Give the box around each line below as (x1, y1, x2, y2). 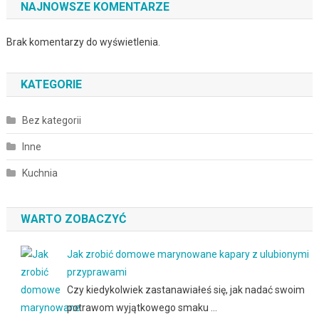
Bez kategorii (21, 114, 81, 126)
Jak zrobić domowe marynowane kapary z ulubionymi (66, 248, 309, 260)
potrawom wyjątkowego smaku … (66, 301, 217, 313)
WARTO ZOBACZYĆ (20, 211, 126, 226)
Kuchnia (21, 167, 58, 179)
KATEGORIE (20, 77, 82, 91)
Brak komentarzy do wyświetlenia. (6, 36, 160, 48)
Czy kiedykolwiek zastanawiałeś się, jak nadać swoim (66, 283, 305, 296)
